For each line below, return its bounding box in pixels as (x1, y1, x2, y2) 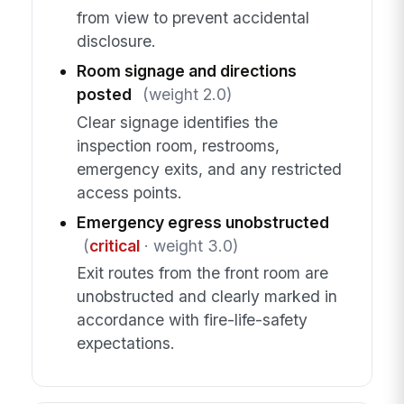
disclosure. (76, 32, 156, 51)
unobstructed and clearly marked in (76, 287, 337, 307)
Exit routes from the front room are (76, 263, 328, 283)
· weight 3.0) (139, 235, 238, 255)
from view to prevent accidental (76, 8, 309, 28)
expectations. (76, 334, 175, 353)
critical (88, 235, 140, 255)
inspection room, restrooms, (76, 135, 280, 155)
